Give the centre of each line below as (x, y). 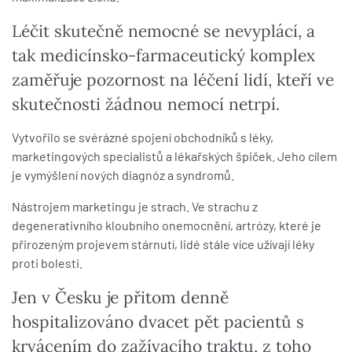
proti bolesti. (47, 263)
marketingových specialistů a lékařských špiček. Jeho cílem (174, 156)
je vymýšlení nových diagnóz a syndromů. (123, 175)
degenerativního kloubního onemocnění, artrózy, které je (167, 225)
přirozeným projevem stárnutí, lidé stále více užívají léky (163, 244)
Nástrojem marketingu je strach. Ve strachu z (135, 206)
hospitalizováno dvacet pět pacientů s (158, 322)
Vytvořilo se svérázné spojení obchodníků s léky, (143, 137)
